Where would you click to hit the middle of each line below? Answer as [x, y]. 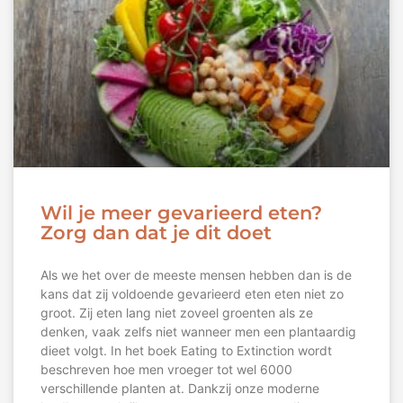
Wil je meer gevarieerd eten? [181, 213]
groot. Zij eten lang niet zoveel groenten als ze [177, 313]
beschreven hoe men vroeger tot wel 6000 [166, 370]
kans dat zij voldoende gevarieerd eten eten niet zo [192, 294]
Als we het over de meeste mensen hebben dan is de [196, 275]
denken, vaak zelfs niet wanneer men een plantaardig [198, 332]
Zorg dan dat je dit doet [156, 233]
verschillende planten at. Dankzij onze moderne [180, 389]
